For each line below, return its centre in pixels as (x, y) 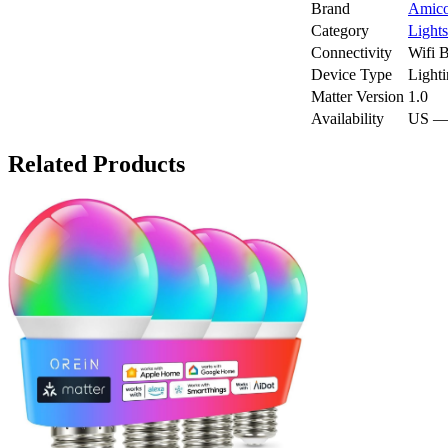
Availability (347, 118)
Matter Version (357, 96)
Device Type (351, 74)
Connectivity (351, 52)
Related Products (96, 163)
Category (340, 30)
